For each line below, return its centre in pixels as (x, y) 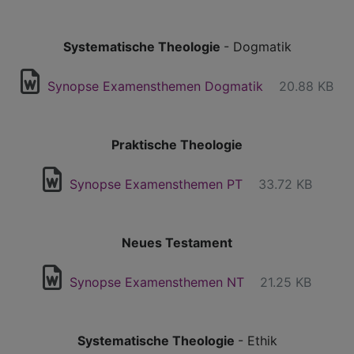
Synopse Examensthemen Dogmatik (155, 86)
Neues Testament (177, 243)
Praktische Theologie (177, 145)
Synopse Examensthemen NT (157, 282)
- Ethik (257, 341)
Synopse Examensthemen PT (156, 184)
